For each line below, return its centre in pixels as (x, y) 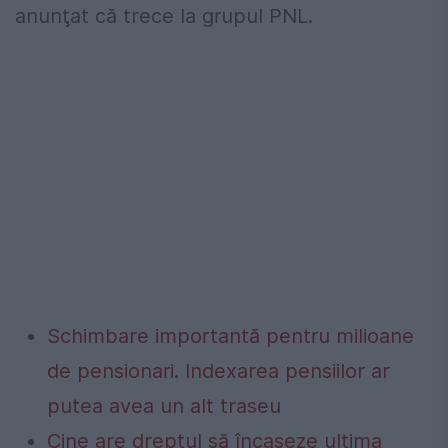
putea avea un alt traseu (164, 406)
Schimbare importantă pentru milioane (230, 336)
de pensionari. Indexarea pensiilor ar (218, 371)
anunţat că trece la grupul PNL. (164, 16)
